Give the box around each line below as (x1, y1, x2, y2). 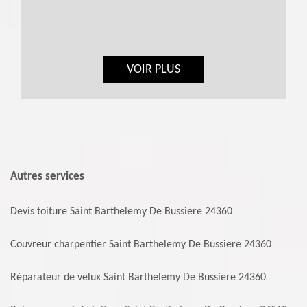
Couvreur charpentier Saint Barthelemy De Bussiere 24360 (10, 239, 271, 251)
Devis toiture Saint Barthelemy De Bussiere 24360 (10, 206, 232, 218)
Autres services (10, 171, 84, 183)
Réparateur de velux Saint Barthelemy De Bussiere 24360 (10, 272, 266, 284)
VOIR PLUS (127, 63, 180, 77)
